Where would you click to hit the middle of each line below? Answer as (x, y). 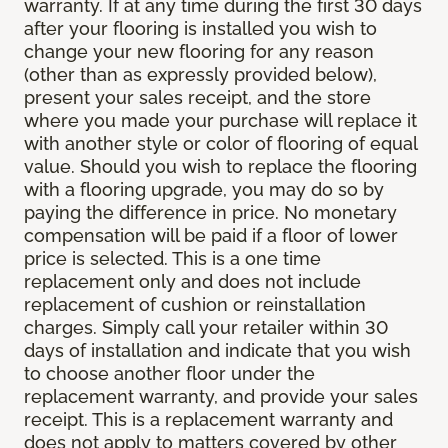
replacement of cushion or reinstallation (195, 305)
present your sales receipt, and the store (197, 98)
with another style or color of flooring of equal (220, 144)
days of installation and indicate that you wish (217, 351)
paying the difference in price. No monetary (210, 213)
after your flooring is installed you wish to (200, 29)
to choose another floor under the (169, 374)
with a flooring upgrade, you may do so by (204, 190)
